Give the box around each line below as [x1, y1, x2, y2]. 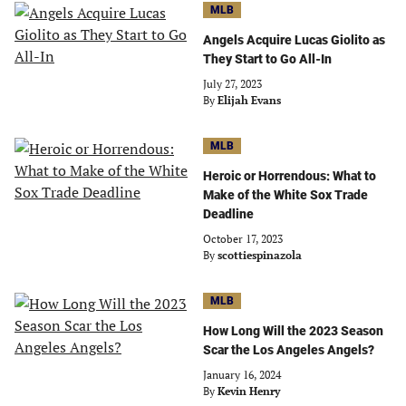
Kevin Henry [217, 383, 280, 398]
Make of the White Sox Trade [203, 187, 368, 202]
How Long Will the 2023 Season [203, 323, 383, 338]
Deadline [203, 206, 254, 221]
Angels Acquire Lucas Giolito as [203, 32, 385, 47]
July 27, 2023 [203, 76, 262, 91]
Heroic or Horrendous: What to [203, 168, 376, 183]
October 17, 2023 [203, 231, 283, 246]
